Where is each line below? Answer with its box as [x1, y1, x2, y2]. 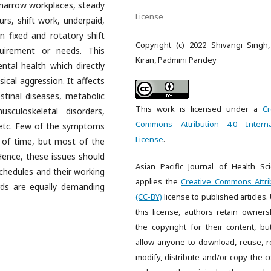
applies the [135, 176, 181, 187]
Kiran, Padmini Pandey [135, 54, 217, 65]
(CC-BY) [135, 191, 162, 202]
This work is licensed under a [135, 103, 263, 114]
